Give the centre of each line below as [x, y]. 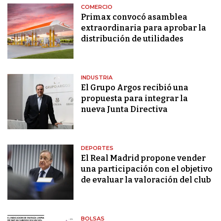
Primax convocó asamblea [134, 17]
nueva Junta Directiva [125, 110]
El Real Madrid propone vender [144, 158]
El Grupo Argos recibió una [135, 88]
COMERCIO [97, 7]
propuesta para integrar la [135, 99]
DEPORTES [97, 148]
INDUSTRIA [97, 78]
